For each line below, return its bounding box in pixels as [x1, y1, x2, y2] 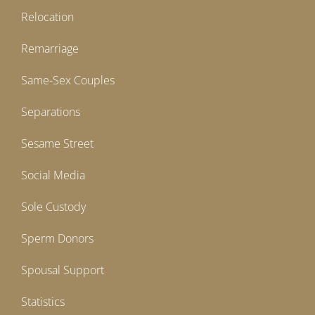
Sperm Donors [21, 231, 94, 247]
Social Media [21, 167, 85, 184]
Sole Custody [21, 199, 86, 215]
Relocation [21, 9, 74, 25]
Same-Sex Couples [21, 72, 115, 89]
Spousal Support [21, 262, 104, 278]
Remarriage [21, 41, 79, 57]
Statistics [21, 294, 65, 310]
